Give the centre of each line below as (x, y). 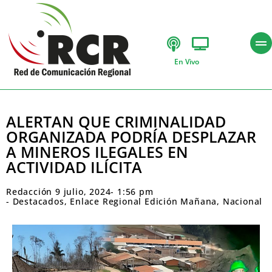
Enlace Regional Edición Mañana (144, 201)
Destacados (38, 201)
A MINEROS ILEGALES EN (97, 152)
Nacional (243, 201)
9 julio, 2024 (83, 192)
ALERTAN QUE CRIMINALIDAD (116, 121)
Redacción (29, 192)
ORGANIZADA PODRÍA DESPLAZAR (131, 137)
